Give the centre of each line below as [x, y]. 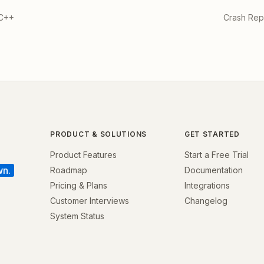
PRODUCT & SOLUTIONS [99, 134]
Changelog [206, 200]
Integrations [207, 185]
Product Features [84, 154]
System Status [77, 216]
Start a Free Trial [216, 154]
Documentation [213, 170]
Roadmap [69, 170]
